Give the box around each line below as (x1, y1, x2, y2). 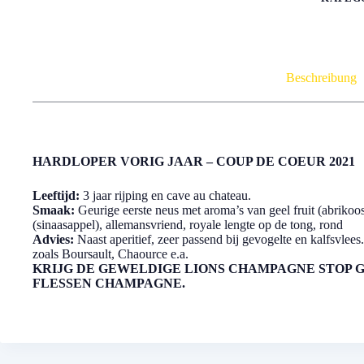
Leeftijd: (32, 188, 80, 203)
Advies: (32, 232, 74, 247)
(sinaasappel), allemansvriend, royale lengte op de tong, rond (32, 218, 343, 232)
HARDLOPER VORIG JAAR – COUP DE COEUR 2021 (32, 154, 355, 169)
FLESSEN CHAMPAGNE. (32, 276, 185, 291)
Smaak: (32, 203, 75, 218)
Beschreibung (285, 70, 357, 84)
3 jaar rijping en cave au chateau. (80, 188, 251, 203)
